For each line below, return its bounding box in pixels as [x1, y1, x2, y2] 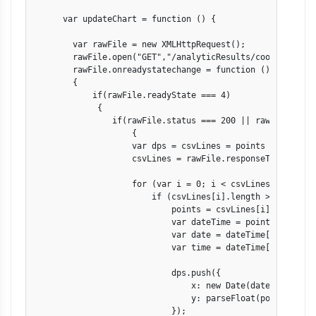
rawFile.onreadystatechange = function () [33, 65, 270, 75]
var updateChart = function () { [33, 14, 216, 24]
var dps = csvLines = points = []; [33, 141, 295, 151]
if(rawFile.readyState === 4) [33, 90, 231, 100]
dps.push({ [33, 268, 226, 278]
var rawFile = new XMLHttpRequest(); [33, 39, 245, 49]
